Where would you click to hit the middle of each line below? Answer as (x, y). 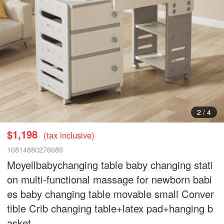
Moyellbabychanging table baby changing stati (110, 164)
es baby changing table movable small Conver (111, 193)
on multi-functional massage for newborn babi (110, 179)
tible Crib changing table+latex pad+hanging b (110, 208)
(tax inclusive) (69, 135)
